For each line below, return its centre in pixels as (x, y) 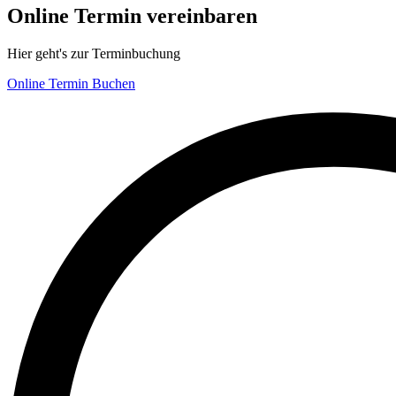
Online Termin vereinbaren (132, 15)
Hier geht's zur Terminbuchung (94, 53)
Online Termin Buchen (71, 83)
